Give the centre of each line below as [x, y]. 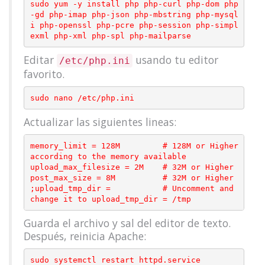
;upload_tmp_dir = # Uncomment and [132, 188]
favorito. [44, 74]
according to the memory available [108, 156]
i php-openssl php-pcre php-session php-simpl [134, 25]
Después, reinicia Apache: [85, 236]
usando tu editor [175, 60]
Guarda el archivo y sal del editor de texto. [127, 223]
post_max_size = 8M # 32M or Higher [132, 177]
